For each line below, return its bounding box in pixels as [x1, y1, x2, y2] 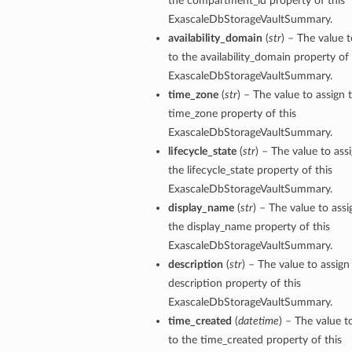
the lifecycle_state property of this [167, 164, 332, 177]
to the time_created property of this [167, 334, 342, 346]
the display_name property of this [167, 221, 330, 233]
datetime [237, 315, 279, 328]
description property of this [167, 277, 301, 290]
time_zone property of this [167, 108, 296, 120]
